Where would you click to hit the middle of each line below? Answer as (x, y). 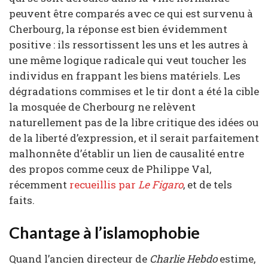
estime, (236, 259)
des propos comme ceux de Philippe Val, (110, 169)
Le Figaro (161, 185)
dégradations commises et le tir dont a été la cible (134, 92)
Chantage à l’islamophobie (104, 232)
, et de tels (208, 185)
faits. (22, 200)
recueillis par (104, 185)
